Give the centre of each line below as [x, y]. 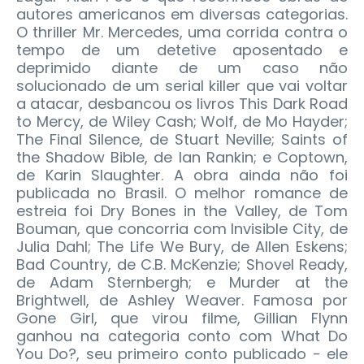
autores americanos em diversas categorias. [182, 15]
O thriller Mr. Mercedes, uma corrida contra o [182, 32]
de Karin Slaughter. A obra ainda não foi [182, 175]
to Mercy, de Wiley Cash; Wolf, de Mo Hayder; [182, 122]
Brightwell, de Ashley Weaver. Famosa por [182, 301]
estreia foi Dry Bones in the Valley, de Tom [182, 211]
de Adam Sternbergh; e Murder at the [182, 283]
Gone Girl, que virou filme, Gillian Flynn [182, 318]
